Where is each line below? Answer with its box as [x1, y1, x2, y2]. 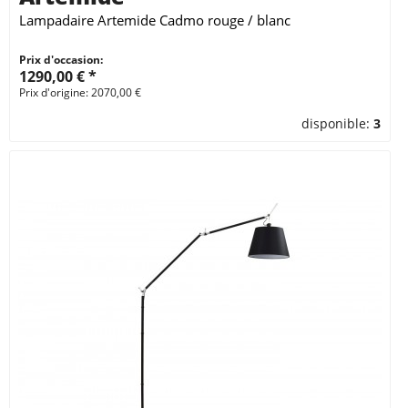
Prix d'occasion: [19, 52, 103, 68]
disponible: [301, 115, 374, 133]
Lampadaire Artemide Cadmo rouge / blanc [19, 11, 291, 30]
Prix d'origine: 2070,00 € [19, 85, 141, 101]
